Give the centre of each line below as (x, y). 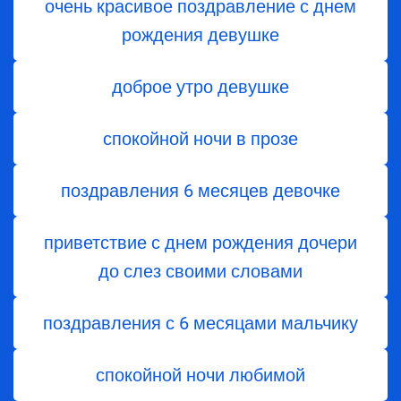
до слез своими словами (200, 272)
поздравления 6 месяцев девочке (200, 191)
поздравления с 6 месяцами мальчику (200, 324)
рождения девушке (200, 35)
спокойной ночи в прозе (200, 139)
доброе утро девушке (200, 87)
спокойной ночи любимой (200, 375)
